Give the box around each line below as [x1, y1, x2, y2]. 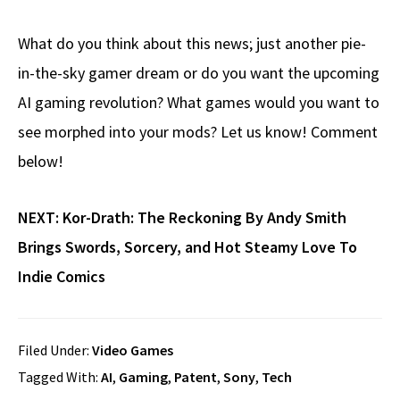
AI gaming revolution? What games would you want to [18, 92, 379, 113]
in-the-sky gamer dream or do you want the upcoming [18, 62, 379, 84]
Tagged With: [18, 368, 101, 387]
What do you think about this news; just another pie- [18, 33, 366, 54]
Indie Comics [18, 266, 105, 287]
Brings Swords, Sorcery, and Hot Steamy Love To [18, 237, 357, 258]
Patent [174, 368, 217, 387]
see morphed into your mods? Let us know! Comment [18, 121, 378, 143]
